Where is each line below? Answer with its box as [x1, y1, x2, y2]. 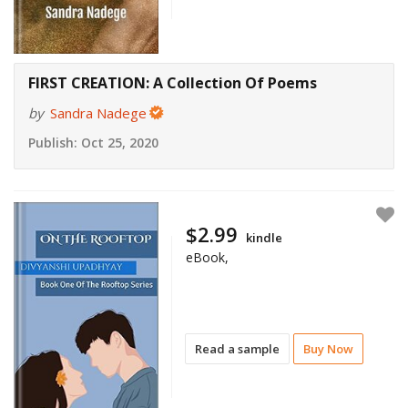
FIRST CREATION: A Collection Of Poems [28, 73, 317, 94]
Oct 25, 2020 [77, 134, 158, 152]
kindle [246, 229, 283, 246]
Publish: [28, 134, 77, 152]
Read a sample [195, 340, 280, 357]
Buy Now [303, 340, 354, 357]
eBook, [186, 248, 229, 266]
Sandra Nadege [50, 104, 147, 123]
